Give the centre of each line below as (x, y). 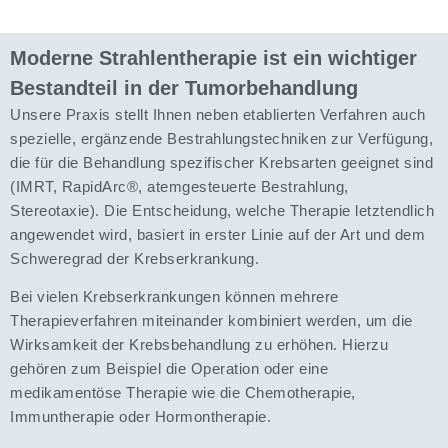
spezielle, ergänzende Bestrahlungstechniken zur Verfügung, (221, 138)
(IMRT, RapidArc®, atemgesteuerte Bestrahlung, (179, 186)
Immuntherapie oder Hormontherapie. (140, 417)
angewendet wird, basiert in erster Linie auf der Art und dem (217, 234)
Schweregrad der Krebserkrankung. (134, 258)
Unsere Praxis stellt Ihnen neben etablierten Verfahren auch (218, 114)
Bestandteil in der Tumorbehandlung (184, 87)
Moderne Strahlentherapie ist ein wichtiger (213, 57)
